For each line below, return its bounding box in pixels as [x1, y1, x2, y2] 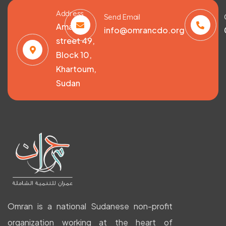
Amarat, [56, 21, 87, 32]
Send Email [103, 12, 140, 22]
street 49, [56, 35, 95, 46]
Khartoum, [56, 64, 96, 75]
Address [56, 9, 84, 19]
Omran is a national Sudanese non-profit [8, 201, 173, 212]
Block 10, [56, 49, 92, 61]
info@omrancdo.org [103, 25, 185, 36]
